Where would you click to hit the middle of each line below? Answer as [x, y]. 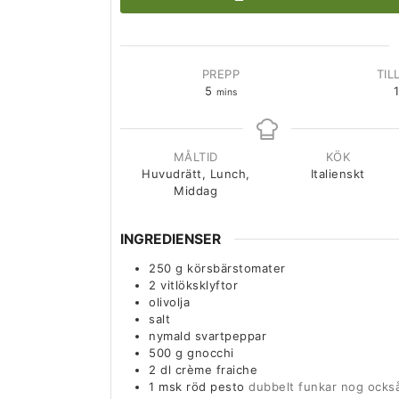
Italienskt [338, 173]
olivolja [169, 302]
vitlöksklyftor [199, 285]
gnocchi [211, 353]
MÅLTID [195, 156]
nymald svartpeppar [208, 336]
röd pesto [216, 387]
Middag [196, 190]
